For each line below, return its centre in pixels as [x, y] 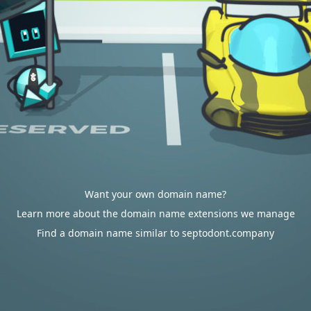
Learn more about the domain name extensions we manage [155, 213]
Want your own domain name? [155, 194]
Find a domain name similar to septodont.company [155, 233]
